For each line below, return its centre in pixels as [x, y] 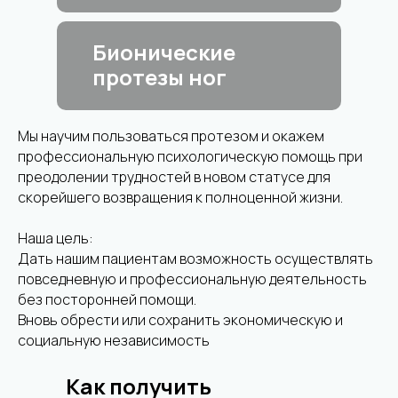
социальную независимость [114, 340]
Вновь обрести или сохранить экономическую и [180, 320]
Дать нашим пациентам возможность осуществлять [195, 259]
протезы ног [159, 77]
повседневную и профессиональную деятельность [192, 279]
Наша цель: [56, 238]
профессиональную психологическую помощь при [190, 156]
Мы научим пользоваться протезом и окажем [171, 136]
